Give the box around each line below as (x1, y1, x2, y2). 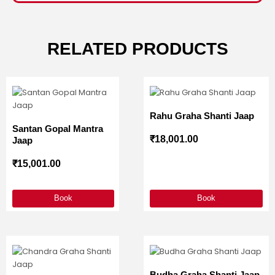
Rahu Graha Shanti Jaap (150, 110, 254, 122)
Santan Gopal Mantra (12, 123, 103, 134)
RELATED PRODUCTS (47, 39, 228, 59)
